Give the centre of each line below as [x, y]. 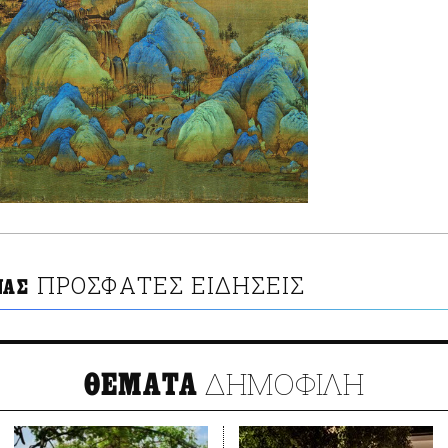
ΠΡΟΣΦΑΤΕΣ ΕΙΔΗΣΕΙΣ [171, 285]
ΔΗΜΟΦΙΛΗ [281, 384]
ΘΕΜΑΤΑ [141, 385]
